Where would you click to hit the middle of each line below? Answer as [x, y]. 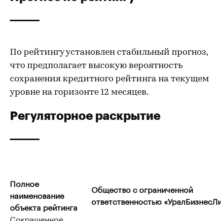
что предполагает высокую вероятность [96, 66]
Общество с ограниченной [142, 189]
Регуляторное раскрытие [85, 115]
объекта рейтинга [44, 206]
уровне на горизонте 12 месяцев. [79, 92]
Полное [24, 183]
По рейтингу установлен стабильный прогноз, [109, 53]
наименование [37, 195]
